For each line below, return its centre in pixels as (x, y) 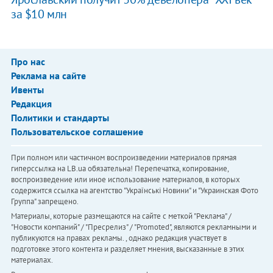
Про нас (28, 62)
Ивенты (27, 90)
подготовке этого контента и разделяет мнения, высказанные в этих (127, 249)
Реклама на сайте (48, 76)
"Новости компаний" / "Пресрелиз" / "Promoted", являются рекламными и (133, 227)
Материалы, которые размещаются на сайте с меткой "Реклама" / (121, 216)
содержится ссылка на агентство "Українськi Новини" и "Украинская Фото (134, 191)
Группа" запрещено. (44, 202)
